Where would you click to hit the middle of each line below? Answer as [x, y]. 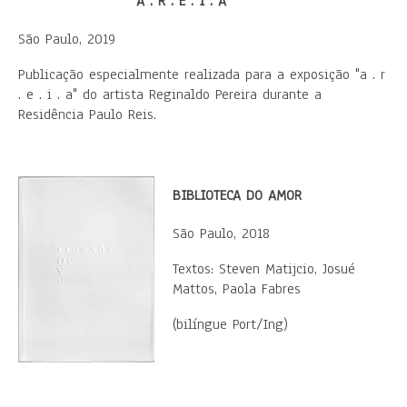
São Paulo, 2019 [67, 39]
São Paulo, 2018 [221, 233]
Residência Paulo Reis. [87, 114]
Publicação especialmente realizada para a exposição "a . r [202, 74]
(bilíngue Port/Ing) [230, 324]
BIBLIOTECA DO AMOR [237, 195]
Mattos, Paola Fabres [237, 289]
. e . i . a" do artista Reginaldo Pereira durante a [170, 94]
